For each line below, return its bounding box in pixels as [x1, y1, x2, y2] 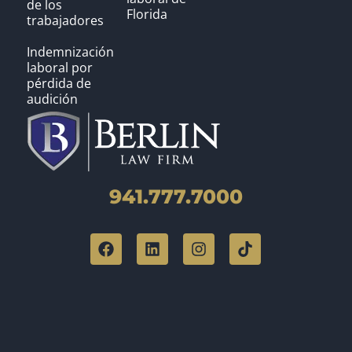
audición [26, 90, 78, 108]
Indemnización [26, 43, 114, 61]
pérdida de [26, 75, 91, 93]
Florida [126, 5, 167, 24]
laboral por [26, 59, 93, 77]
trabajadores [26, 12, 104, 30]
